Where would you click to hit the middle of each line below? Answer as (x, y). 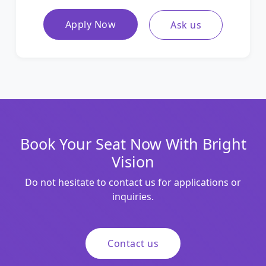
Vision (133, 162)
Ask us (186, 25)
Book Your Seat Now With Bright (133, 144)
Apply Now (91, 24)
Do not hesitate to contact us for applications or (133, 183)
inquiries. (133, 197)
